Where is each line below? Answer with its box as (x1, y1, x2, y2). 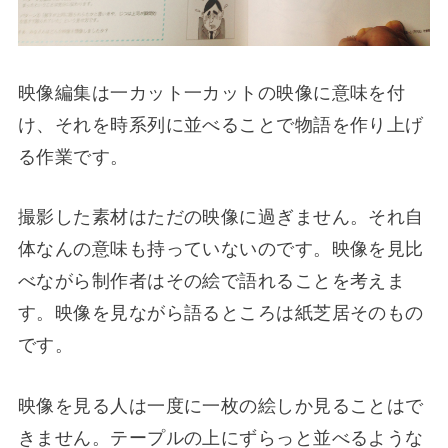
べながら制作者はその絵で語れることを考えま (17, 266, 406, 293)
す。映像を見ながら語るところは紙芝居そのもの (17, 298, 424, 325)
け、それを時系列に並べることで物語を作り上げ (17, 109, 424, 136)
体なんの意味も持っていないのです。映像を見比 (17, 234, 424, 261)
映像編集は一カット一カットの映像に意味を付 (17, 77, 406, 104)
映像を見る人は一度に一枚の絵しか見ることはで (17, 391, 424, 418)
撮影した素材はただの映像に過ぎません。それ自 (17, 202, 424, 229)
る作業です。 (17, 141, 129, 168)
